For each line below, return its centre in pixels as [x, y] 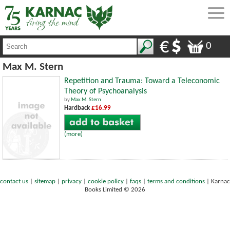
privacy [72, 182]
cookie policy [106, 182]
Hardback [78, 108]
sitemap [45, 182]
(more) [73, 134]
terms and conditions [176, 182]
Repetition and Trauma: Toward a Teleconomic [142, 81]
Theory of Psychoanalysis [106, 91]
